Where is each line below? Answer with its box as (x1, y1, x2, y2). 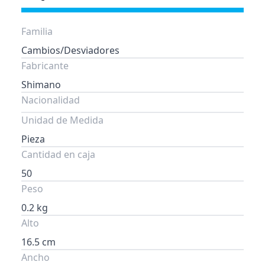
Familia (21, 25, 53, 38)
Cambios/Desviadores (21, 44, 119, 57)
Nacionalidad (21, 93, 80, 106)
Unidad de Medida (21, 114, 104, 127)
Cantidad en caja (21, 148, 95, 161)
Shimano (21, 78, 61, 91)
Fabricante (21, 59, 69, 72)
